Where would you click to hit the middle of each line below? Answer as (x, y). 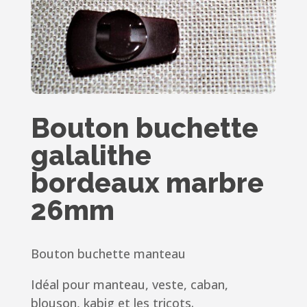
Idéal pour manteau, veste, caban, (129, 285)
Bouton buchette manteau (108, 254)
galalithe (91, 156)
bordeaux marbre (147, 183)
